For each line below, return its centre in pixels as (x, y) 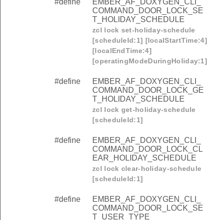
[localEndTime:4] (122, 51)
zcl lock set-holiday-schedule (144, 30)
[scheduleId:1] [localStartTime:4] (150, 41)
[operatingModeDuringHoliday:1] (150, 61)
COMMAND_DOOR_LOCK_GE (148, 90)
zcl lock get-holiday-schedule (144, 110)
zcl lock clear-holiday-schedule (147, 169)
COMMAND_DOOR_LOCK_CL (148, 149)
